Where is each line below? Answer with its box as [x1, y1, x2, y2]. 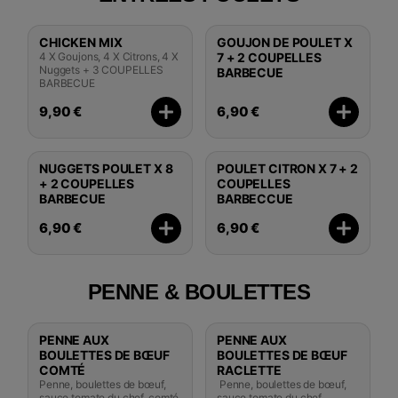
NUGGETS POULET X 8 [39, 160, 173, 176]
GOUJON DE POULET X [217, 34, 353, 50]
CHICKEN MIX [39, 34, 123, 50]
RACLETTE [217, 362, 282, 378]
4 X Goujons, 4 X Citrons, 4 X [39, 49, 179, 63]
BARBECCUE [217, 190, 293, 206]
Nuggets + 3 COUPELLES [39, 62, 164, 76]
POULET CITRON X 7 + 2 [217, 160, 359, 176]
